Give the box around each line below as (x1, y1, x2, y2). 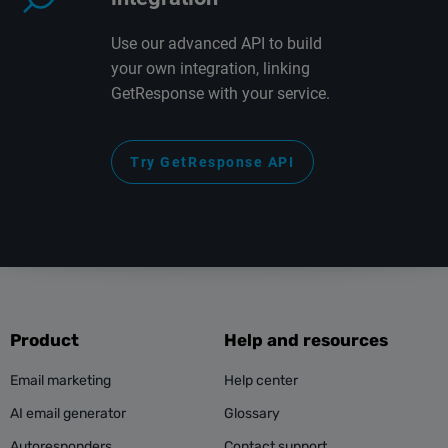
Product (10, 329, 79, 350)
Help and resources (224, 329, 388, 350)
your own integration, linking (111, 58, 310, 78)
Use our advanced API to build (111, 33, 322, 53)
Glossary (224, 404, 280, 422)
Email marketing (10, 371, 111, 389)
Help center (224, 371, 298, 389)
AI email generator (10, 404, 126, 422)
